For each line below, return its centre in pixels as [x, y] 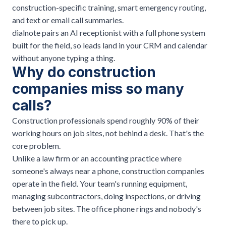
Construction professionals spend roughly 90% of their [106, 120]
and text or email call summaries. [68, 20]
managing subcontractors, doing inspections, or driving [106, 196]
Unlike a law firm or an [51, 158]
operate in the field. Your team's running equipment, [100, 183]
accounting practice [125, 158]
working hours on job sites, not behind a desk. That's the [108, 133]
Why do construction [84, 72]
